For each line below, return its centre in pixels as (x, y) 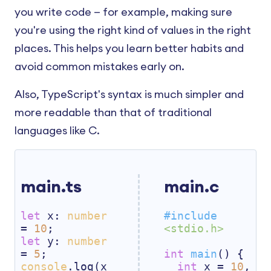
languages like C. (57, 131)
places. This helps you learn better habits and (129, 48)
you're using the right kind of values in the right (133, 30)
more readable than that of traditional (113, 113)
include (194, 216)
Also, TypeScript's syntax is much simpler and (129, 94)
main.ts (51, 187)
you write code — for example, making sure (123, 12)
